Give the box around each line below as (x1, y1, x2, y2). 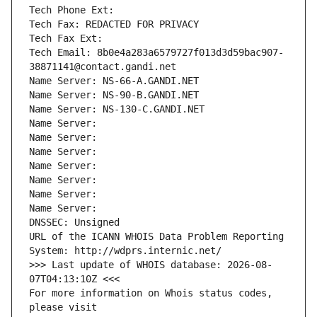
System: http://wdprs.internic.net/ (29, 245, 221, 257)
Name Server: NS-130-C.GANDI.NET (29, 103, 204, 115)
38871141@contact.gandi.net (29, 61, 176, 73)
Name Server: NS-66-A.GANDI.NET (29, 75, 199, 87)
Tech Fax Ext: (29, 33, 103, 45)
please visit (29, 301, 97, 313)
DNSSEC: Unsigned (29, 217, 120, 229)
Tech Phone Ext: (29, 4, 114, 16)
